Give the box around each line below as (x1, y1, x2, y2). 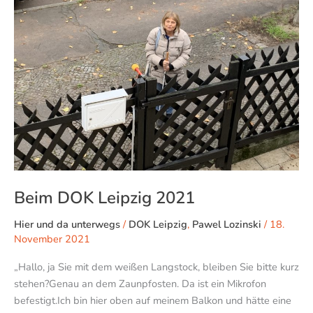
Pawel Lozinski (192, 217, 261, 231)
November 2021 (14, 231, 90, 246)
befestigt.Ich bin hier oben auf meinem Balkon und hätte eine (14, 293, 291, 308)
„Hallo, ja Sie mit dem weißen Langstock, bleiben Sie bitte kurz (14, 260, 299, 275)
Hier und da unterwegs (14, 217, 120, 231)
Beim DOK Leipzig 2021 (14, 186, 195, 209)
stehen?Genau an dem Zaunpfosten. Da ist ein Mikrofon (14, 277, 266, 291)
